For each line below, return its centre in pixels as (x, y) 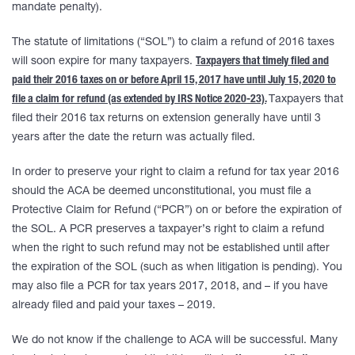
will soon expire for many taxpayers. (104, 62)
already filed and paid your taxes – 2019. (114, 306)
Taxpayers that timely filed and (262, 62)
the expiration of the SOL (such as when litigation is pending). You (177, 268)
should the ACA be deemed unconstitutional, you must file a (162, 192)
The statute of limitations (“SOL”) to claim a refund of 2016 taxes (173, 43)
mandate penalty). (57, 8)
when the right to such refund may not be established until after (171, 249)
